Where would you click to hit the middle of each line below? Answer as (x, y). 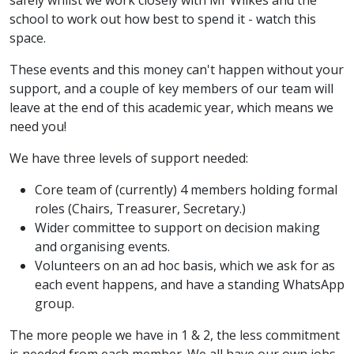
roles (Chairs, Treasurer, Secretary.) (140, 209)
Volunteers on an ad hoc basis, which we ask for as (185, 265)
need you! (40, 126)
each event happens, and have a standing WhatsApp (190, 284)
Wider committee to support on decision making (177, 228)
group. (55, 303)
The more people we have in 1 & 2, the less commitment (175, 335)
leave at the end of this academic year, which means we (171, 107)
